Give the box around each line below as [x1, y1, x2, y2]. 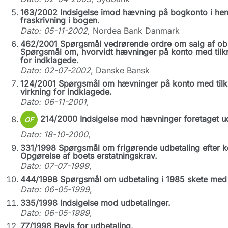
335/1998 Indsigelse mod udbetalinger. [20, 197, 170, 208]
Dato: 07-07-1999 [20, 161, 89, 171]
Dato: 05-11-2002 [20, 25, 88, 36]
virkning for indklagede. [20, 87, 112, 97]
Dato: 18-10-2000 [20, 129, 88, 139]
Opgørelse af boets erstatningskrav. [20, 151, 157, 161]
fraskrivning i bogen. [20, 15, 100, 25]
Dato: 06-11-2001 [20, 97, 87, 107]
